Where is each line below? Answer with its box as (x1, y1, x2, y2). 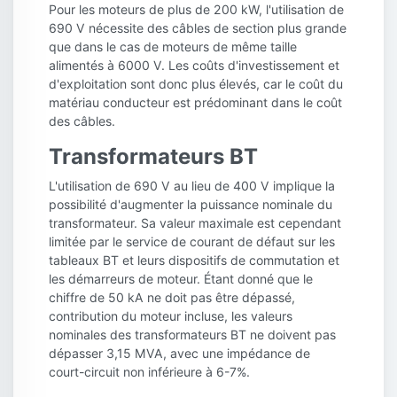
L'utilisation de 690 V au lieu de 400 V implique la (49, 177, 335, 193)
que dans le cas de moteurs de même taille (49, 38, 297, 54)
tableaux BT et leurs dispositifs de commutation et (49, 252, 339, 268)
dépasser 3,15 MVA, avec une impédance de (49, 345, 310, 361)
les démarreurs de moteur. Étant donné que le (49, 270, 313, 286)
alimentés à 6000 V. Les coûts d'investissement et (49, 57, 339, 73)
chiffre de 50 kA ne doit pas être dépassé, (49, 289, 295, 305)
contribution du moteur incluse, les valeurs (49, 307, 292, 323)
